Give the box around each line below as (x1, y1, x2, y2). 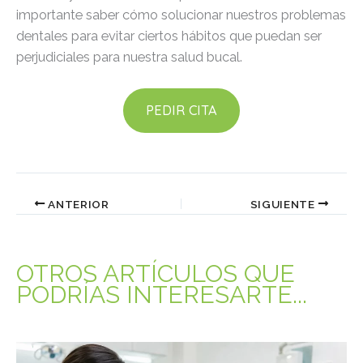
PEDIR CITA (146, 101, 217, 118)
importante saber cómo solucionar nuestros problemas (16, 6, 346, 23)
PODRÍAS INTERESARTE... (16, 280, 307, 310)
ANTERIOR (45, 197, 109, 211)
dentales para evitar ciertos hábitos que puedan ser (16, 28, 322, 44)
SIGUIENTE (250, 197, 318, 211)
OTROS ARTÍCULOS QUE (16, 259, 295, 288)
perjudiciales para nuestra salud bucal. (16, 49, 242, 65)
